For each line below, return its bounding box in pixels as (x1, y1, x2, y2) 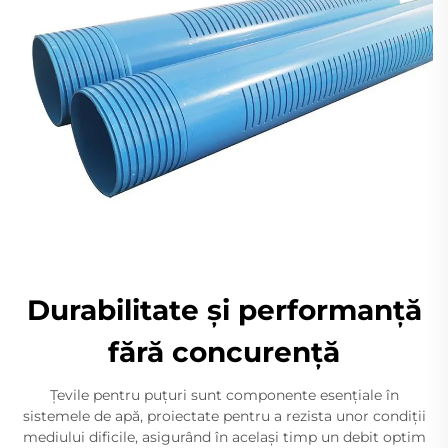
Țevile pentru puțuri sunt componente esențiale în (49, 386, 399, 404)
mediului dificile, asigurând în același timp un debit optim (22, 428, 426, 446)
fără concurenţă (108, 335, 340, 369)
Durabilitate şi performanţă (26, 293, 422, 327)
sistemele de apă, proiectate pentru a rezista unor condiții (22, 407, 426, 425)
